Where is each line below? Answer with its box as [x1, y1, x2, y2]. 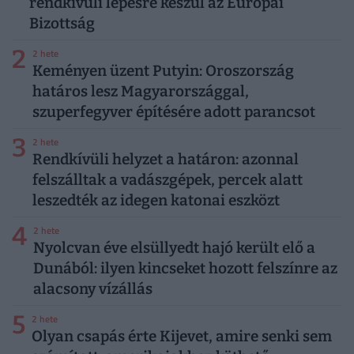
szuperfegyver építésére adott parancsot [32, 102, 315, 121]
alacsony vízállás [32, 279, 153, 298]
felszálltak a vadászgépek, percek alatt [32, 170, 303, 189]
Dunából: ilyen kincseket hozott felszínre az [32, 258, 337, 277]
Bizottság [28, 13, 95, 32]
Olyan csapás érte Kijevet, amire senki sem [31, 326, 332, 345]
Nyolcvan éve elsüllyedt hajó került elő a [32, 238, 315, 257]
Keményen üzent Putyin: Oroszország [32, 61, 294, 80]
